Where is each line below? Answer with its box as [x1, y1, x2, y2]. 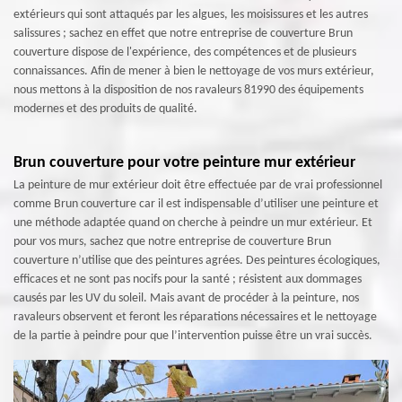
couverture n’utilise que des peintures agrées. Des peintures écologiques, [13, 253, 380, 267]
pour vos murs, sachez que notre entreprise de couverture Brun [13, 234, 331, 249]
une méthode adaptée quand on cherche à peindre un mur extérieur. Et [13, 215, 372, 230]
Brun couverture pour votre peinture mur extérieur [13, 153, 355, 171]
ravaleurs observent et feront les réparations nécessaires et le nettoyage [13, 310, 377, 324]
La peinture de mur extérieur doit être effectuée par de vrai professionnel [13, 178, 382, 192]
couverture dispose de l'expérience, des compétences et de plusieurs [13, 45, 356, 59]
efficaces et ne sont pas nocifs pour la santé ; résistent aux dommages [13, 272, 362, 286]
